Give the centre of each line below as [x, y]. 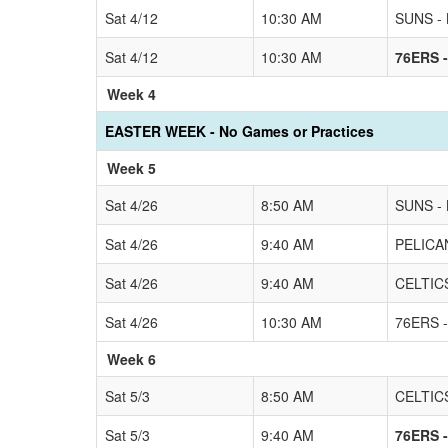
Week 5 [131, 167]
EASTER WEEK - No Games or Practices [239, 130]
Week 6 [131, 358]
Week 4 [131, 93]
